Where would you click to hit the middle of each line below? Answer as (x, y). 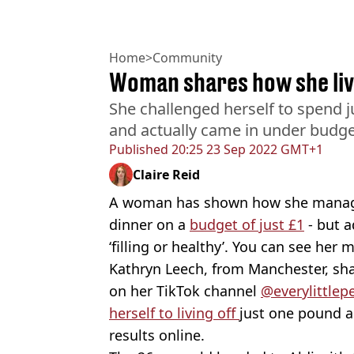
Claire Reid (166, 175)
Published (139, 150)
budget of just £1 (247, 225)
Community (187, 58)
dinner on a (149, 225)
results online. (159, 335)
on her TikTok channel (185, 291)
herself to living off (174, 313)
